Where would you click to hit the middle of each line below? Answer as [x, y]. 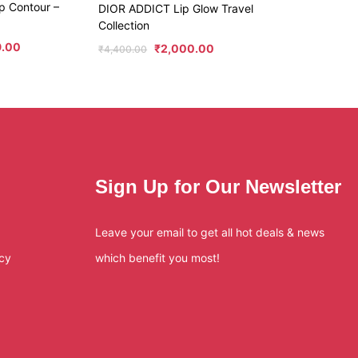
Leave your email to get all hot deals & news [209, 233]
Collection [124, 26]
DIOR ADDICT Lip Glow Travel [176, 9]
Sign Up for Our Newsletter [218, 187]
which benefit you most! [157, 258]
